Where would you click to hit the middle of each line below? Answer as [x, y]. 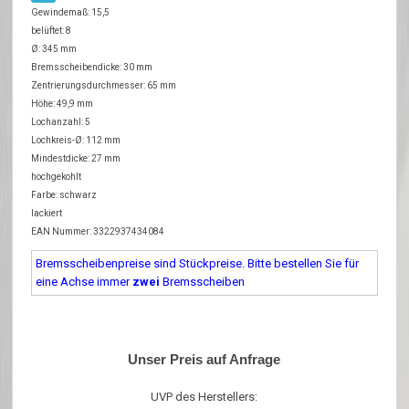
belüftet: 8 [52, 30]
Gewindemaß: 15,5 [71, 12]
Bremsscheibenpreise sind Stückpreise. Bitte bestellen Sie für [198, 263]
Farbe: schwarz [64, 194]
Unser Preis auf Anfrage [204, 359]
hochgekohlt [57, 176]
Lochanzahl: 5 [61, 121]
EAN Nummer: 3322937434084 [98, 231]
